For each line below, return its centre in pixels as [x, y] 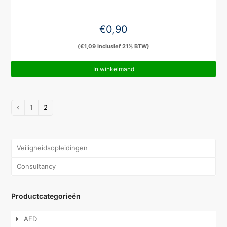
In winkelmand [113, 69]
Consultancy [36, 166]
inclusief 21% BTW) [123, 46]
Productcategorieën [46, 196]
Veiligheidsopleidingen [52, 148]
